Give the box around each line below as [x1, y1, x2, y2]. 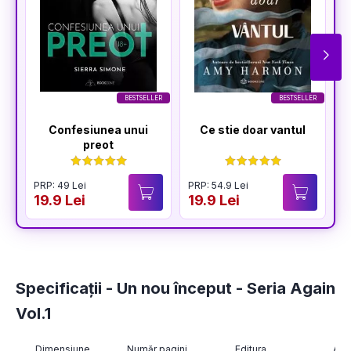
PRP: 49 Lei [34, 179, 86, 191]
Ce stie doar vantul [200, 123, 306, 137]
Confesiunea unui [49, 123, 148, 137]
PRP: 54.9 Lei [188, 179, 248, 191]
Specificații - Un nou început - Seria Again [16, 279, 335, 299]
